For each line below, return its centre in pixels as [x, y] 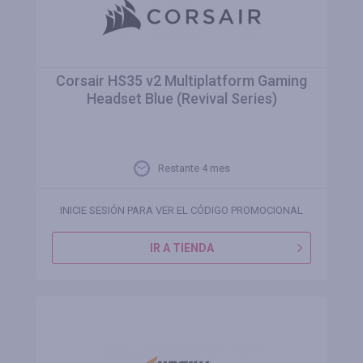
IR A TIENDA [181, 248]
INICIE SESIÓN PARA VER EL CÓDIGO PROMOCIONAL [181, 210]
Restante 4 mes [194, 168]
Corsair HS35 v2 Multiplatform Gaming [181, 81]
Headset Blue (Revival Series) [181, 98]
